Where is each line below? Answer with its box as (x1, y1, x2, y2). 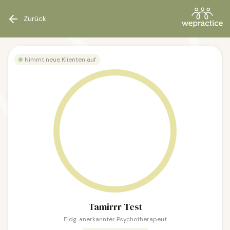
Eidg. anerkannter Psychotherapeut (63, 215, 167, 223)
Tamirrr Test (88, 200, 142, 213)
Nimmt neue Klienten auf (25, 55, 96, 64)
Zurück (24, 14, 46, 23)
